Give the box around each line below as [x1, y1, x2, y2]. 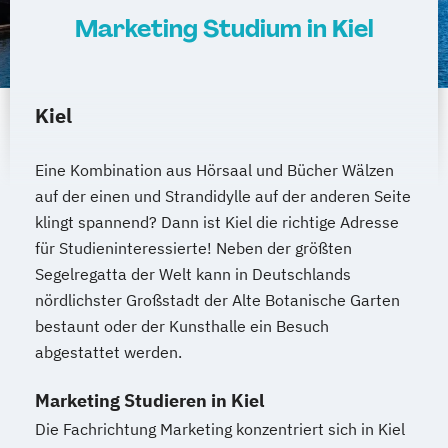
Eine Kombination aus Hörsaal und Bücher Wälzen [35, 160, 394, 181]
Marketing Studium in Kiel [74, 13, 374, 45]
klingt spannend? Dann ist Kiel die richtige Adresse [35, 212, 399, 233]
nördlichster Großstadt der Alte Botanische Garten [35, 290, 400, 311]
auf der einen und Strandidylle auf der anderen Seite [35, 186, 411, 207]
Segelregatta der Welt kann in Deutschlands [35, 264, 351, 285]
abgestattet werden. [35, 342, 182, 363]
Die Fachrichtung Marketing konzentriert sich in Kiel [35, 419, 405, 440]
